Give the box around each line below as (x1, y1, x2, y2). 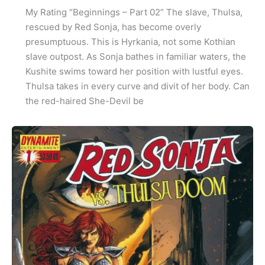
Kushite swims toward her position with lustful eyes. (25, 65, 243, 77)
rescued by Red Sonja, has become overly (25, 21, 201, 33)
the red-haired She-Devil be (25, 95, 144, 106)
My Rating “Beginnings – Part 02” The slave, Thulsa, (25, 6, 243, 18)
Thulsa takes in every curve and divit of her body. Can (25, 80, 250, 92)
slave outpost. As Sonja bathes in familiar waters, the (25, 50, 246, 62)
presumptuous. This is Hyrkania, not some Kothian (25, 35, 235, 47)
